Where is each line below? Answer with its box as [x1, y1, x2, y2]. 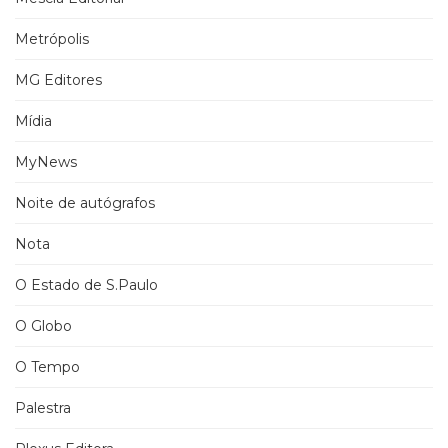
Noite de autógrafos [15, 194, 155, 213]
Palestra [15, 399, 71, 418]
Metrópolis [15, 30, 89, 49]
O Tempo [15, 358, 80, 377]
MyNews [15, 153, 77, 172]
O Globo [15, 317, 72, 336]
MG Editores [15, 71, 102, 90]
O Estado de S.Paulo [15, 276, 158, 295]
